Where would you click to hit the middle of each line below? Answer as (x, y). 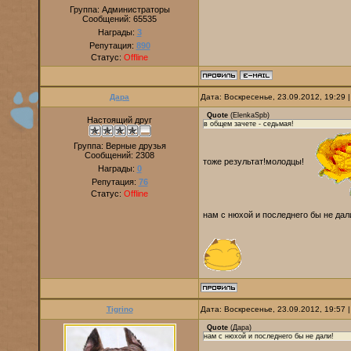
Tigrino (119, 309)
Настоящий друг (119, 120)
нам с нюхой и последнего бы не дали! (269, 336)
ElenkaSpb (250, 115)
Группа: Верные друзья (119, 146)
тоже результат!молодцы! (255, 161)
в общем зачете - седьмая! (249, 124)
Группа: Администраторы (119, 9)
